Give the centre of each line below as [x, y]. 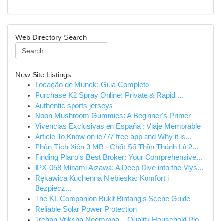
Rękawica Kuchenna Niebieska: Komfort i [102, 178]
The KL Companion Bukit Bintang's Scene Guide [113, 199]
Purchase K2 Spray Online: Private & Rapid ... [109, 95]
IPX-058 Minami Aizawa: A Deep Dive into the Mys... [119, 168]
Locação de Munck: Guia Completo [92, 85]
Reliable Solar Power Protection [86, 209]
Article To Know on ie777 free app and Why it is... [113, 137]
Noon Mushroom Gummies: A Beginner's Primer [113, 116]
